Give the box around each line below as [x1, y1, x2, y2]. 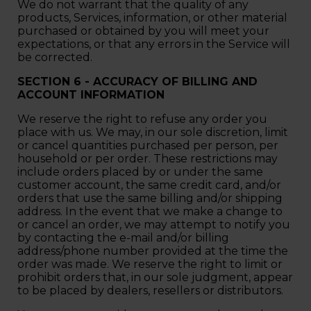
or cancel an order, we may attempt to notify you [17, 217, 290, 231]
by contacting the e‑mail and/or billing [17, 230, 229, 244]
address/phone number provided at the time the [17, 244, 288, 258]
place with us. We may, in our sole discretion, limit [17, 125, 288, 139]
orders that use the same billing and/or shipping [17, 191, 283, 205]
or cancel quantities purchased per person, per [17, 138, 278, 152]
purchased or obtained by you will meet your [17, 24, 269, 37]
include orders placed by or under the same [17, 165, 263, 178]
